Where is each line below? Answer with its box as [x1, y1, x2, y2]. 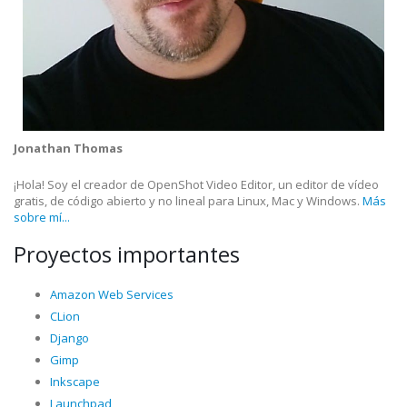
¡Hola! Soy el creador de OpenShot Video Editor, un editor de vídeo [14, 176, 379, 193]
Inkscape [50, 373, 100, 390]
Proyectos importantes [14, 240, 240, 269]
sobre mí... [14, 209, 70, 225]
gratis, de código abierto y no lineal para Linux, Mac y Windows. [14, 193, 362, 209]
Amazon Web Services [50, 286, 174, 303]
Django [50, 330, 89, 346]
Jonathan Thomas [14, 140, 123, 156]
